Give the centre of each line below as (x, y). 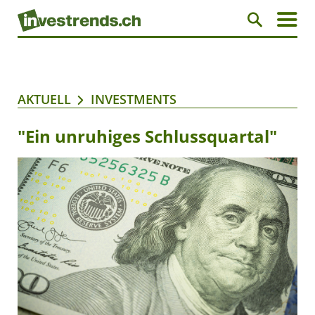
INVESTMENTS (134, 99)
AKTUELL (44, 99)
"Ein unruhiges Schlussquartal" (147, 136)
